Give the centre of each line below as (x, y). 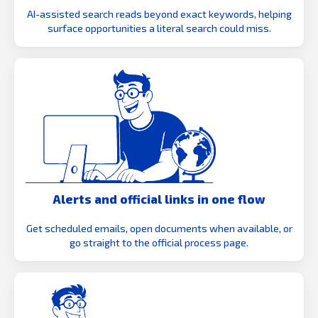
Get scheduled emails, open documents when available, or (159, 228)
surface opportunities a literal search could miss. (159, 28)
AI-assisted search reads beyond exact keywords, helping (159, 13)
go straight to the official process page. (159, 242)
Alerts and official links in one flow (159, 198)
